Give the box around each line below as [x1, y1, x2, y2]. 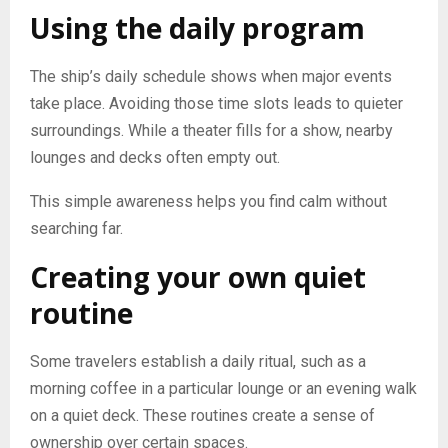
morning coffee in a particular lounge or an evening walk [30, 378, 417, 398]
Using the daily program [30, 8, 365, 47]
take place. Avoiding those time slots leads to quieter [30, 93, 403, 113]
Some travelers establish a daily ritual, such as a [30, 351, 366, 371]
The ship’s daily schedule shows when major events [30, 66, 392, 86]
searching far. [30, 218, 123, 238]
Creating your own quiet [30, 257, 366, 296]
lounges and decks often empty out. [30, 147, 280, 167]
